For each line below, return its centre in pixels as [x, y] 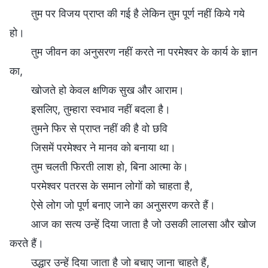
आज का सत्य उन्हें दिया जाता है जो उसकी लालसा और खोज [144, 224]
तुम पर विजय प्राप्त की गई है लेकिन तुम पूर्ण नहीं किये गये [138, 13]
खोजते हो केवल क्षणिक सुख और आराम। [108, 90]
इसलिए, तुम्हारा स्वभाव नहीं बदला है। [101, 109]
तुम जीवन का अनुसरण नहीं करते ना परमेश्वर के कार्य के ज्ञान [144, 51]
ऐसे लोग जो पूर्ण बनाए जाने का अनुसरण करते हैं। [123, 205]
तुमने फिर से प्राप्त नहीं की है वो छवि [99, 128]
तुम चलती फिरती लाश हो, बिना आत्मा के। [110, 166]
